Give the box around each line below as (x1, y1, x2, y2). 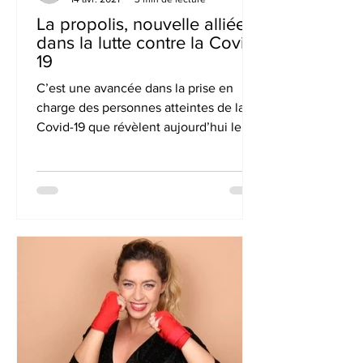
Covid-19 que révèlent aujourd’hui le (36, 120, 241, 134)
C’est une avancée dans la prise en (36, 81, 233, 95)
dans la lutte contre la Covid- (36, 33, 261, 52)
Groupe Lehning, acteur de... (36, 139, 198, 153)
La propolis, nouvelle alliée (36, 15, 246, 33)
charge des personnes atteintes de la (36, 100, 245, 114)
